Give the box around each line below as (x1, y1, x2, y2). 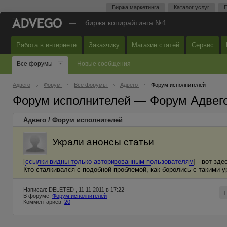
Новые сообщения (77, 60, 131, 67)
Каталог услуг (174, 4, 209, 10)
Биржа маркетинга (112, 4, 159, 10)
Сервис (192, 41, 214, 49)
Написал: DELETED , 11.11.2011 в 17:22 (23, 186, 124, 193)
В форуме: (23, 193, 52, 199)
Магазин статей (132, 41, 179, 49)
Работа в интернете (16, 41, 77, 49)
